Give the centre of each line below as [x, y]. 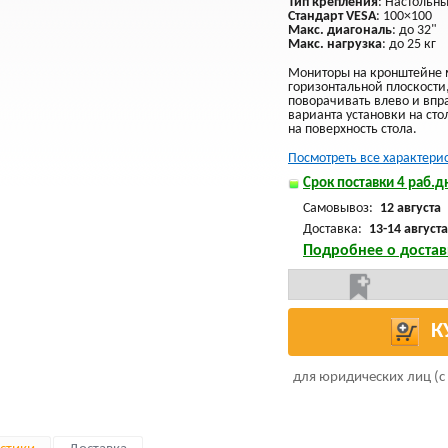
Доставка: [334, 229]
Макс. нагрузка [335, 44]
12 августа [410, 208]
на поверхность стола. [352, 129]
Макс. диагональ [340, 30]
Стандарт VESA [332, 16]
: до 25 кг [409, 44]
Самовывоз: [339, 208]
